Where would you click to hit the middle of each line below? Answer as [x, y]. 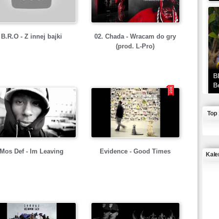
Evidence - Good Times [135, 151]
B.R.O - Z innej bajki [32, 36]
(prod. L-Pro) [135, 46]
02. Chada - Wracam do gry [135, 36]
